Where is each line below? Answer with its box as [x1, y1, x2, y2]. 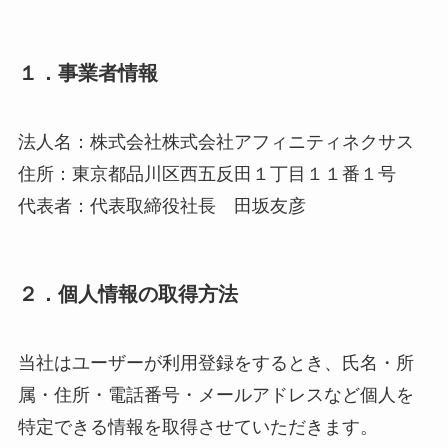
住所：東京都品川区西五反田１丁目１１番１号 [17, 163, 396, 184]
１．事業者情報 [17, 61, 158, 84]
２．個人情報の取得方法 [17, 283, 238, 306]
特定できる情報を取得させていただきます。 [17, 417, 378, 438]
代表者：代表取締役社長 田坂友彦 [17, 195, 306, 216]
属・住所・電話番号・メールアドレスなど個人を [17, 385, 414, 406]
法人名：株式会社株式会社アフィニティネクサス [17, 131, 414, 152]
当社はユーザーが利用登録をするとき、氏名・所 [17, 353, 414, 374]
